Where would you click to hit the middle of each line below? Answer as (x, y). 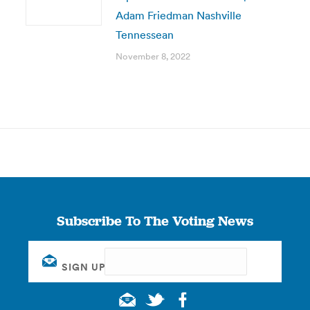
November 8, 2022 (153, 56)
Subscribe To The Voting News (155, 221)
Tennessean (144, 35)
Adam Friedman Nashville (178, 15)
